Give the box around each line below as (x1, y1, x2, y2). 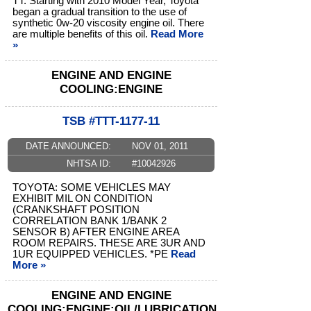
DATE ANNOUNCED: (26, 141, 111, 152)
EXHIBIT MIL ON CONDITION (12, 193, 153, 205)
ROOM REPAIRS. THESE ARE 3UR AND (12, 237, 205, 249)
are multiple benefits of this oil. (12, 28, 151, 40)
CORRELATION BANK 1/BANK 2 (12, 215, 167, 227)
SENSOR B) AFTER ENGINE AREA (12, 226, 179, 238)
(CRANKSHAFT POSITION (12, 204, 140, 216)
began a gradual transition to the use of (12, 6, 187, 18)
